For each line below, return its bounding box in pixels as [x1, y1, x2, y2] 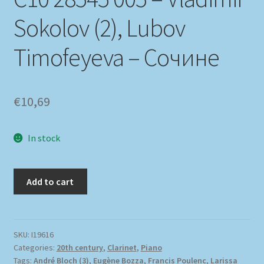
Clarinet [107, 242, 137, 253]
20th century [56, 242, 103, 253]
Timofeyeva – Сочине [13, 41, 219, 72]
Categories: [13, 242, 57, 253]
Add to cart [27, 175, 74, 187]
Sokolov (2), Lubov [13, 12, 185, 43]
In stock [28, 132, 61, 144]
